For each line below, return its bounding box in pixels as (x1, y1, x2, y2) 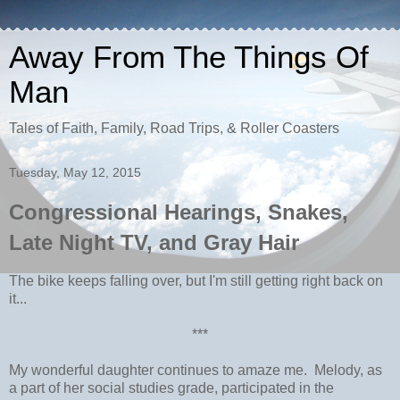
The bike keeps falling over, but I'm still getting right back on (9, 272, 383, 288)
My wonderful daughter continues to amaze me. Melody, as (9, 362, 382, 378)
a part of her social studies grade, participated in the (9, 379, 334, 396)
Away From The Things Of (9, 40, 369, 74)
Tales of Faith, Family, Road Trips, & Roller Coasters (9, 121, 339, 136)
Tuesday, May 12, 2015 (9, 165, 141, 179)
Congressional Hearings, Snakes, (9, 200, 348, 224)
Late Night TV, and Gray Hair (9, 230, 299, 254)
